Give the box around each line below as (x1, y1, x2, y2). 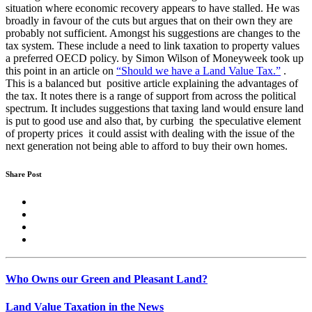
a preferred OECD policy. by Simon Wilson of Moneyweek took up (6, 52, 304, 65)
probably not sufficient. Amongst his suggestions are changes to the (6, 27, 300, 40)
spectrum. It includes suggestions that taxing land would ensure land (6, 102, 304, 115)
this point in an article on (6, 65, 116, 77)
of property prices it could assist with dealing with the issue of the (6, 127, 295, 140)
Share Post (6, 170, 42, 179)
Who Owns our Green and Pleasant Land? (6, 273, 208, 286)
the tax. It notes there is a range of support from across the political (6, 90, 296, 102)
